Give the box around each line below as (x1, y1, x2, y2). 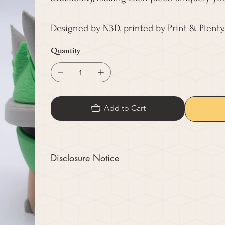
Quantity (50, 45, 80, 60)
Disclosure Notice (50, 152, 119, 164)
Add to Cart (103, 103, 146, 114)
